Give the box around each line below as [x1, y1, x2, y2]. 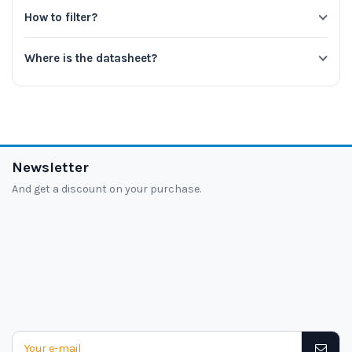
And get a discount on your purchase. [12, 181, 201, 196]
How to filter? [24, 10, 97, 25]
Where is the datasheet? [24, 50, 157, 65]
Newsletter [12, 159, 89, 177]
